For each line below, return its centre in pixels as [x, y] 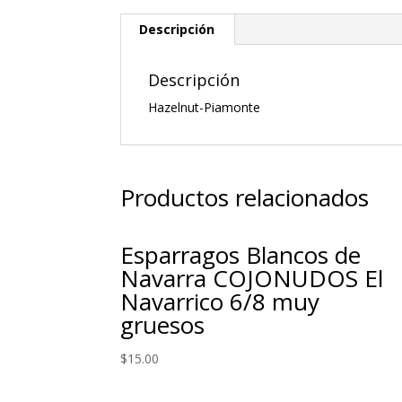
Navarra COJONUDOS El [252, 278]
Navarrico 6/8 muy [220, 301]
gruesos [163, 325]
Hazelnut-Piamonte [205, 107]
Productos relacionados [245, 197]
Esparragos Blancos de [241, 255]
